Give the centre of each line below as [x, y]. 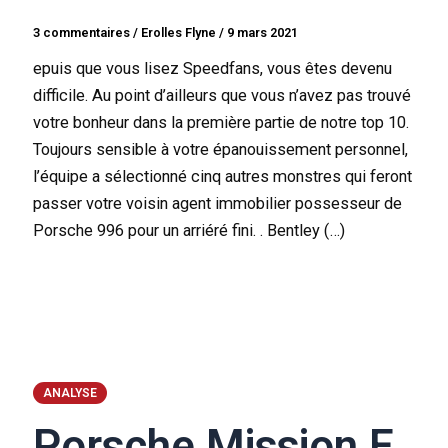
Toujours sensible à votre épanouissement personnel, [221, 150]
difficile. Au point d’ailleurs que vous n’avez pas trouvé [222, 96]
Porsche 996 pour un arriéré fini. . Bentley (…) [189, 231]
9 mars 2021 [263, 33]
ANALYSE [70, 392]
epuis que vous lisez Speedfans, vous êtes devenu [213, 69]
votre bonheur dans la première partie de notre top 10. [221, 123]
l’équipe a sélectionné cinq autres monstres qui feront [223, 177]
